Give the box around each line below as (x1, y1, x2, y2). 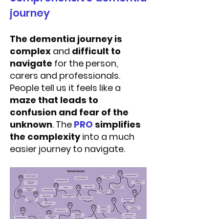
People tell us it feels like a (10, 82, 121, 94)
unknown (10, 118, 52, 131)
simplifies (95, 118, 141, 131)
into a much (80, 131, 134, 143)
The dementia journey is (10, 33, 122, 45)
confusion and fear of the (10, 106, 129, 118)
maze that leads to (10, 94, 98, 106)
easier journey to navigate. (10, 143, 125, 155)
